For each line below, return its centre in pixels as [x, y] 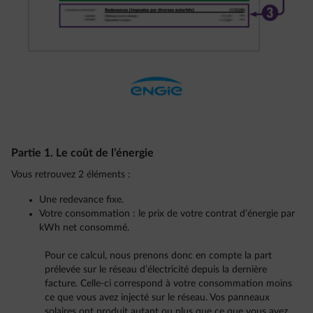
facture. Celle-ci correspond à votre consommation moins [168, 284]
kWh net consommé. [84, 228]
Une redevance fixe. [81, 200]
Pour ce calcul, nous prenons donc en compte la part [158, 256]
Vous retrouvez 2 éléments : [71, 175]
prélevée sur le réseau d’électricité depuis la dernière [156, 270]
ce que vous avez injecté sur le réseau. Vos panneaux [157, 298]
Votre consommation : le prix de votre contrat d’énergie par [167, 214]
